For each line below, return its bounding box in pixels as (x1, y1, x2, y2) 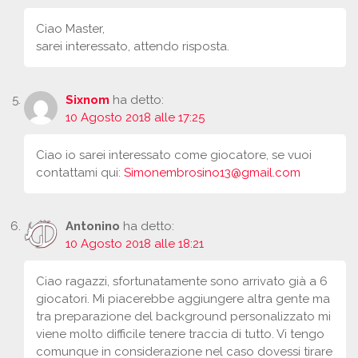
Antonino (66, 219, 120, 234)
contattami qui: (36, 165, 124, 181)
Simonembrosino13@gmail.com (124, 165, 300, 181)
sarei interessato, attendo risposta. (36, 39, 229, 54)
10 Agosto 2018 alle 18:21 (66, 237, 204, 252)
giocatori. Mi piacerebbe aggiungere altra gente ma (36, 292, 330, 307)
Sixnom (66, 93, 109, 108)
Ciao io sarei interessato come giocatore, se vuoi (36, 148, 312, 163)
